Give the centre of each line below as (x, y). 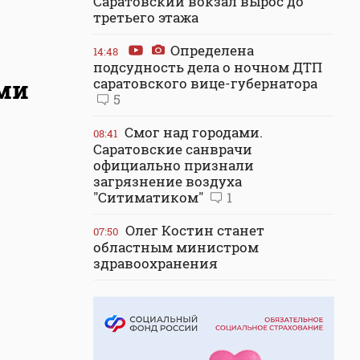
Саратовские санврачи (173, 149)
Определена (211, 50)
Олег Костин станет (193, 230)
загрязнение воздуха (168, 181)
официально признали (174, 165)
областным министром (176, 247)
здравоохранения (155, 263)
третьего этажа (146, 17)
